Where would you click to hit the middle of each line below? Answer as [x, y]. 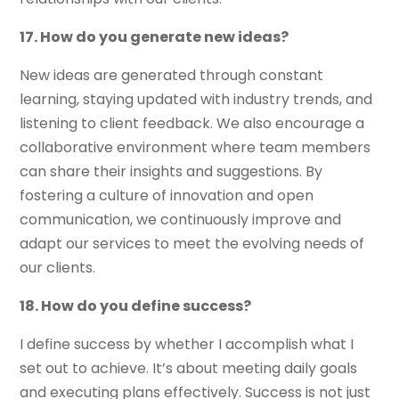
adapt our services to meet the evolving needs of [192, 244]
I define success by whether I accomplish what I [187, 345]
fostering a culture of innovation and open [167, 196]
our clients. [58, 268]
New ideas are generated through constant [172, 76]
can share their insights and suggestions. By [171, 172]
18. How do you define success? [136, 306]
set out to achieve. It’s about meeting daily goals [189, 369]
